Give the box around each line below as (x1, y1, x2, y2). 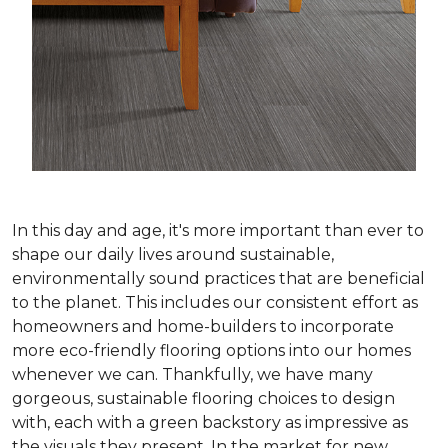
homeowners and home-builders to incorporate (12, 317, 394, 336)
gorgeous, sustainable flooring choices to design (12, 389, 395, 408)
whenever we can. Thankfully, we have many (12, 365, 373, 384)
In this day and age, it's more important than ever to (12, 221, 424, 240)
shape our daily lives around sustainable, (12, 245, 334, 264)
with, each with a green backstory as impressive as (12, 413, 408, 432)
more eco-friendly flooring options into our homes (12, 341, 411, 360)
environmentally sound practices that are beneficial (12, 269, 425, 288)
